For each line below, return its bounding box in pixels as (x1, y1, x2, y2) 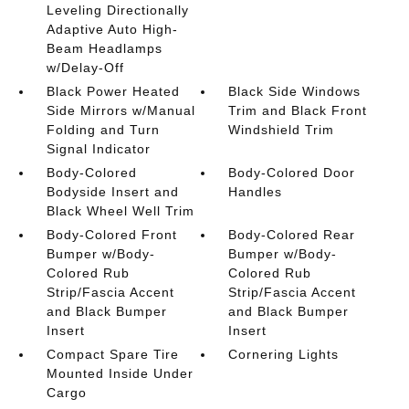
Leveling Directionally (46, 3, 189, 17)
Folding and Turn (46, 122, 160, 137)
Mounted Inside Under (46, 366, 194, 381)
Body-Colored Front (46, 227, 177, 242)
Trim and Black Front (228, 103, 368, 118)
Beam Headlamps (46, 41, 163, 56)
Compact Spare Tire (46, 347, 179, 362)
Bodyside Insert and (46, 184, 179, 199)
